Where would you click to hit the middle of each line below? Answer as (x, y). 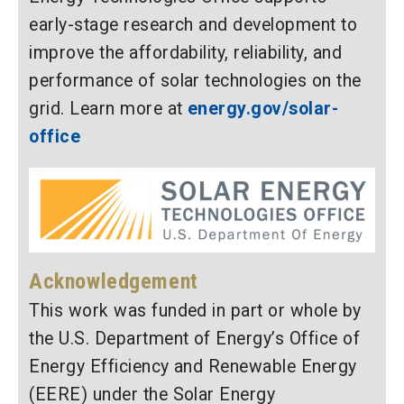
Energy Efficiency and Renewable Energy (193, 367)
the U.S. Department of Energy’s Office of (195, 339)
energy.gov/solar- (263, 109)
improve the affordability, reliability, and (186, 53)
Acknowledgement (114, 282)
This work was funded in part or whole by (195, 311)
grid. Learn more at (108, 109)
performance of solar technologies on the (195, 81)
